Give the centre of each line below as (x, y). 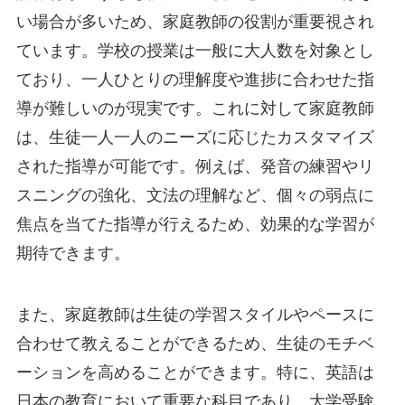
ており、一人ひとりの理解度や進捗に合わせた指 (195, 80)
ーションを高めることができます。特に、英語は (195, 372)
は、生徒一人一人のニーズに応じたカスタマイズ (195, 138)
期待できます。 (73, 254)
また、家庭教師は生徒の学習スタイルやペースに (195, 314)
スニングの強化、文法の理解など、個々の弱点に (195, 196)
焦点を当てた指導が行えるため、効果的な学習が (195, 225)
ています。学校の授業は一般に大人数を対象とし (195, 51)
